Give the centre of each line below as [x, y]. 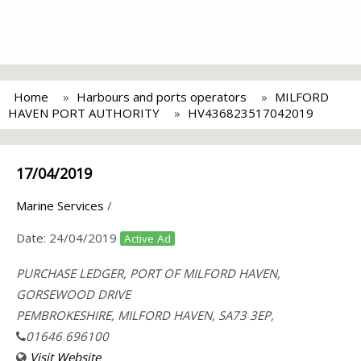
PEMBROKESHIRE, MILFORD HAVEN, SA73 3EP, [145, 315]
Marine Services [60, 205]
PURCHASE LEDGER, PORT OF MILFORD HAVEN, [148, 273]
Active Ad [147, 239]
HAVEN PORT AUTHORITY [84, 113]
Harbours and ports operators [162, 97]
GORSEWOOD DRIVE [73, 294]
